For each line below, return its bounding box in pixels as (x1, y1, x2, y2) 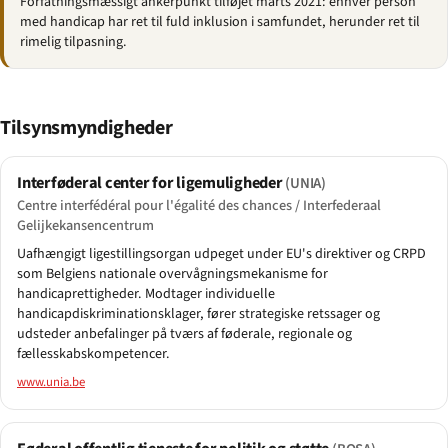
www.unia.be (17, 373, 85, 392)
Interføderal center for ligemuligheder (17, 170, 286, 195)
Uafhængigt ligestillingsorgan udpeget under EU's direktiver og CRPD (17, 244, 426, 265)
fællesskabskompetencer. (17, 344, 170, 365)
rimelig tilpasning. (20, 31, 127, 52)
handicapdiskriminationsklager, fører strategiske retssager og (17, 304, 380, 325)
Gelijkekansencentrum (17, 215, 154, 237)
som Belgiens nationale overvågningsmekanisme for (17, 264, 328, 285)
